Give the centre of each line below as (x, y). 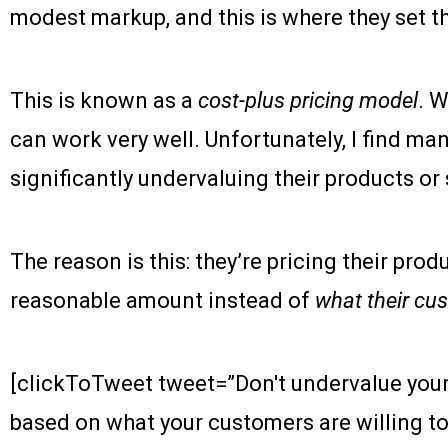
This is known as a (104, 101)
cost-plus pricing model (308, 101)
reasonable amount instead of (162, 301)
